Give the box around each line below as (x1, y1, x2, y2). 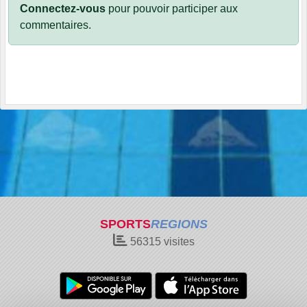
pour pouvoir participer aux (106, 3, 238, 15)
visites (160, 236, 195, 247)
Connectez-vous (20, 3, 106, 15)
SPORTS (99, 217, 151, 231)
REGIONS (150, 217, 208, 231)
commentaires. (20, 19, 91, 32)
